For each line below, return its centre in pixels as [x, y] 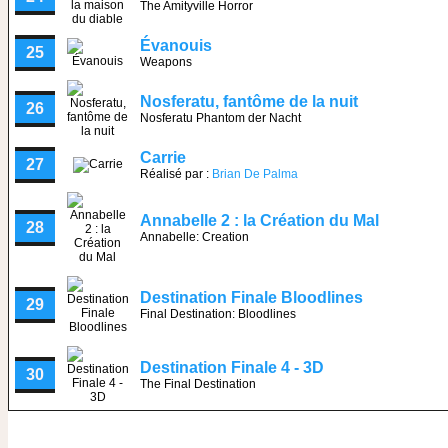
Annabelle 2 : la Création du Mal [259, 220]
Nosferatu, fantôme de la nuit [249, 101]
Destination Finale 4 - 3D [232, 367]
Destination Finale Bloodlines [251, 297]
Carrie [163, 157]
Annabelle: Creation [194, 237]
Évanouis [176, 45]
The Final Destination [198, 384]
